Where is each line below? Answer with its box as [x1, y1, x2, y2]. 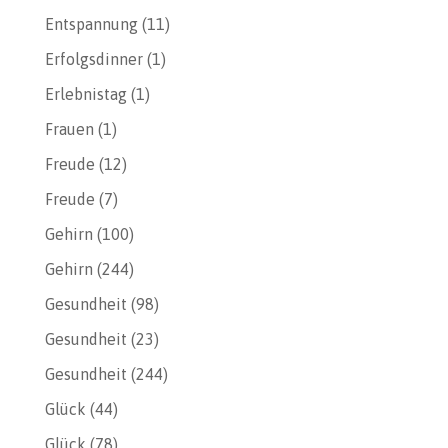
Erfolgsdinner [44, 50, 143, 68]
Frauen [44, 120, 94, 138]
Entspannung [44, 15, 138, 33]
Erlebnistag [44, 85, 127, 103]
